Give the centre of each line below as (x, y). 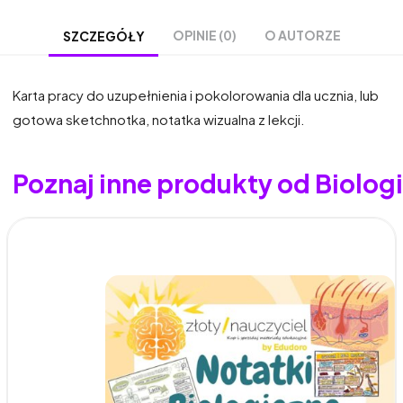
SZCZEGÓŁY (104, 36)
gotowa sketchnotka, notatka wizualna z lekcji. (159, 120)
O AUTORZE (303, 36)
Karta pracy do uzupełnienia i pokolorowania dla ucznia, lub (196, 95)
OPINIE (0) (205, 36)
